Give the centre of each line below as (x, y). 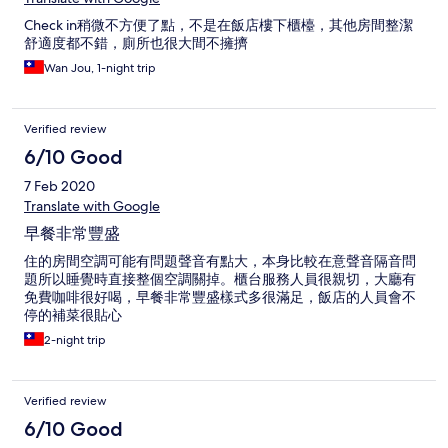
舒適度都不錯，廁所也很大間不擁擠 (136, 43)
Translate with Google (92, 206)
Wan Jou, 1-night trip (100, 68)
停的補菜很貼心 (73, 315)
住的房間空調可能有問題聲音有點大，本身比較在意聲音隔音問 (220, 261)
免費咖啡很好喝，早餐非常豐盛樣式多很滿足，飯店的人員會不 (220, 297)
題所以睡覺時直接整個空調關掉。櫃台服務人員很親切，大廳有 (220, 279)
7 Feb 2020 (59, 186)
